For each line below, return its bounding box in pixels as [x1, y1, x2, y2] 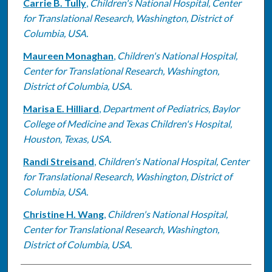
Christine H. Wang [22, 208, 104, 220]
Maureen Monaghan [22, 49, 114, 61]
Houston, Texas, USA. [22, 132, 111, 144]
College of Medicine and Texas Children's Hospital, [22, 117, 232, 129]
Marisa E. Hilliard [22, 102, 99, 114]
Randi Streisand [22, 155, 94, 167]
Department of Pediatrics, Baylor [102, 102, 239, 114]
